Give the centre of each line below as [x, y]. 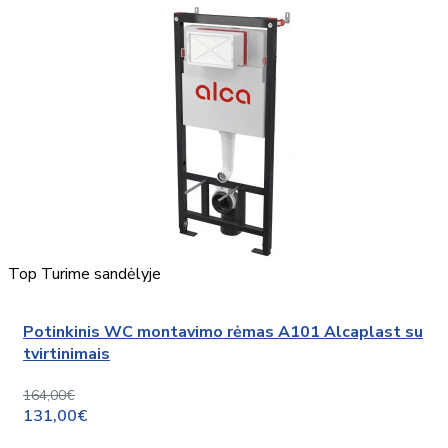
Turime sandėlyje [101, 273]
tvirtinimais [66, 354]
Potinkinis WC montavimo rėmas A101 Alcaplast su [223, 332]
